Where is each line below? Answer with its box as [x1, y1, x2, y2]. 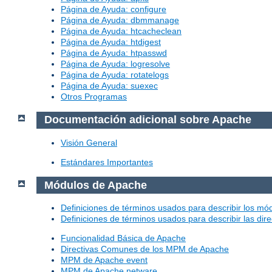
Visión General [61, 137, 117, 148]
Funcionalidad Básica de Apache [61, 233, 186, 243]
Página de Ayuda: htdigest [61, 37, 161, 47]
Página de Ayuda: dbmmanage [61, 15, 179, 25]
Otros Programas [61, 92, 127, 102]
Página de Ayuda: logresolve [61, 59, 170, 69]
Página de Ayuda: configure [61, 4, 166, 15]
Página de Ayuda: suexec [61, 81, 158, 91]
